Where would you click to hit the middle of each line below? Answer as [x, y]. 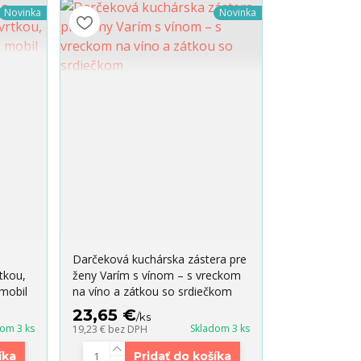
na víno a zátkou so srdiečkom [153, 292]
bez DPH [128, 330]
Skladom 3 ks [220, 329]
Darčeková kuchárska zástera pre [160, 259]
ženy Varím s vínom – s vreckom [157, 276]
